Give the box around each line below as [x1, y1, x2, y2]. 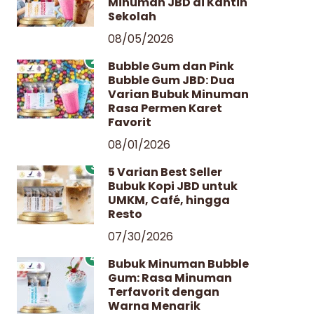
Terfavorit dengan [108, 284, 219, 301]
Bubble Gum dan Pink [108, 58, 234, 75]
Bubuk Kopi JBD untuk [108, 178, 238, 195]
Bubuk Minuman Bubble [108, 256, 249, 273]
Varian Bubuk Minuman [108, 86, 249, 103]
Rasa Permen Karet [108, 100, 222, 117]
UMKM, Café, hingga [108, 192, 230, 209]
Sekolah [108, 8, 156, 25]
